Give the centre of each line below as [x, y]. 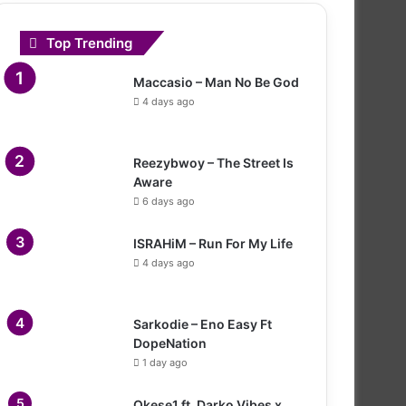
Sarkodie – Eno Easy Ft [203, 324]
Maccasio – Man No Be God [216, 82]
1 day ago [165, 362]
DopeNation [170, 343]
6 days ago [169, 201]
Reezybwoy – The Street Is [213, 162]
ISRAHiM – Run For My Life [213, 243]
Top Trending [89, 43]
